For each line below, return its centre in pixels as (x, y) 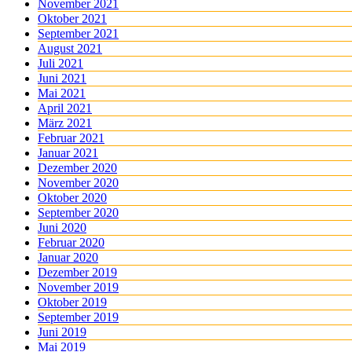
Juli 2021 (60, 64)
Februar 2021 (71, 138)
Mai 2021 (62, 93)
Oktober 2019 (72, 302)
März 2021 (65, 123)
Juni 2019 (62, 332)
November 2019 (78, 288)
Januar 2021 (68, 153)
